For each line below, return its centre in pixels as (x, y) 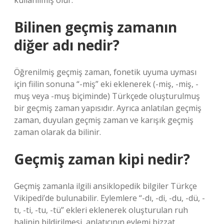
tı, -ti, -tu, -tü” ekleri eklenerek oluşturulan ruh (101, 210)
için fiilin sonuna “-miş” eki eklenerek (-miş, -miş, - (106, 84)
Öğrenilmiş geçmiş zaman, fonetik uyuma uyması (105, 72)
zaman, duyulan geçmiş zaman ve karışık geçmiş (104, 120)
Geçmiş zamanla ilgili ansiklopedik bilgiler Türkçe (105, 186)
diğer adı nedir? (67, 45)
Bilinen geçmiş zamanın (95, 27)
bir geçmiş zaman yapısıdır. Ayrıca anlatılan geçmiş (108, 108)
